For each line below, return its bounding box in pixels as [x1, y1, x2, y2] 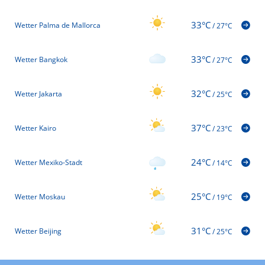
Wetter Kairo [15, 122, 56, 133]
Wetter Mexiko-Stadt [15, 157, 82, 167]
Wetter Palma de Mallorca [15, 20, 101, 30]
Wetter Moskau [15, 191, 65, 202]
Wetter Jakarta [15, 88, 62, 99]
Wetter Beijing [15, 225, 62, 236]
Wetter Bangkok [15, 54, 67, 64]
